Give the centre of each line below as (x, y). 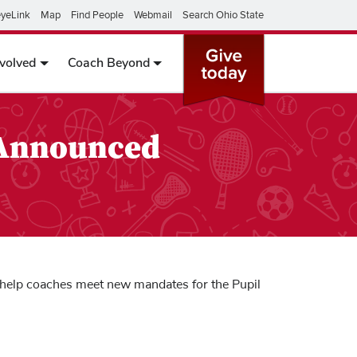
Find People (97, 15)
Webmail (153, 15)
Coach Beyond (108, 63)
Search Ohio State (223, 15)
